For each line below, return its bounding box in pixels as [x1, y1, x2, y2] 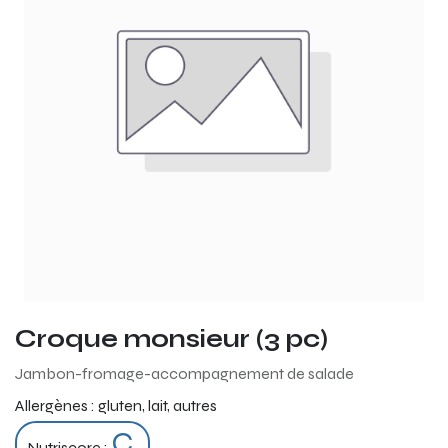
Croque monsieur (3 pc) [15, 324, 328, 354]
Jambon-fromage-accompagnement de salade [15, 364, 354, 383]
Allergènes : [15, 396, 98, 415]
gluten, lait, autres [98, 396, 217, 415]
